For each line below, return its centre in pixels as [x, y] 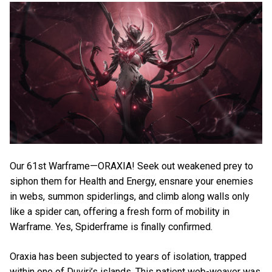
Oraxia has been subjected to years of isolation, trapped [128, 257]
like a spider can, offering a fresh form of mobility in [120, 212]
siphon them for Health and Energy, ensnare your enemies [131, 182]
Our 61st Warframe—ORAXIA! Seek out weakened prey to [131, 166]
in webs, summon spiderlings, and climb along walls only [130, 197]
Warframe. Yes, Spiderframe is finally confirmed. [111, 227]
